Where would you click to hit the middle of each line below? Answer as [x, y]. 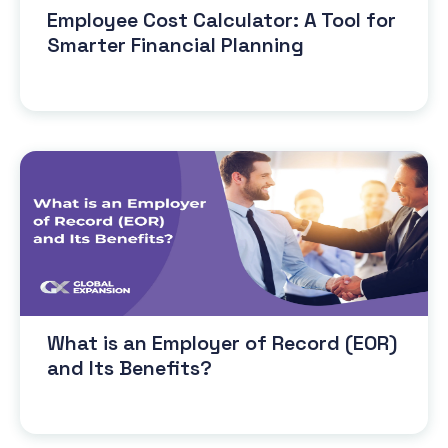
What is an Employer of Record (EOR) [222, 342]
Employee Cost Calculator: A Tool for [221, 19]
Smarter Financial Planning [175, 44]
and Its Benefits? [129, 367]
